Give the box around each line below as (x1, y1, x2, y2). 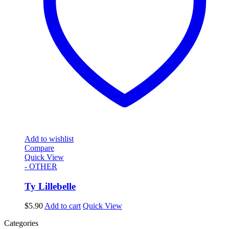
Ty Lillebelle (25, 180, 76, 192)
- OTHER (25, 162, 57, 171)
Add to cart (44, 201, 81, 211)
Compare (25, 143, 54, 152)
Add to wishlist (25, 134, 74, 143)
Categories (4, 219, 38, 228)
